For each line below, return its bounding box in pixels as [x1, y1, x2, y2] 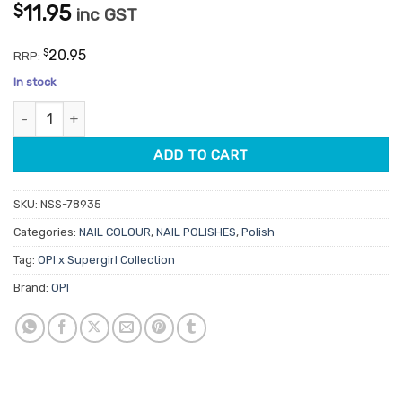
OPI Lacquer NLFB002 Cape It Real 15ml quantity [13, 102, 310, 118]
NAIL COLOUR [79, 225, 151, 240]
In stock [13, 74, 56, 89]
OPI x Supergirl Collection [38, 253, 175, 267]
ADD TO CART [153, 145, 249, 163]
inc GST [76, 4, 137, 25]
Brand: [13, 281, 51, 295]
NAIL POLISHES [156, 225, 236, 240]
